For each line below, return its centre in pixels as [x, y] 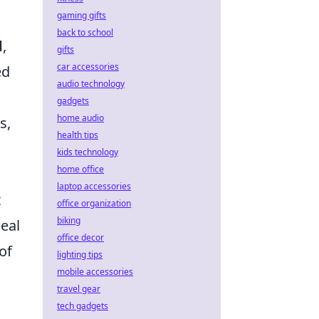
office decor [80, 237]
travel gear [79, 289]
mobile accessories [95, 272]
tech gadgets [83, 306]
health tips [78, 135]
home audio [80, 118]
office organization [94, 203]
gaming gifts [82, 15]
